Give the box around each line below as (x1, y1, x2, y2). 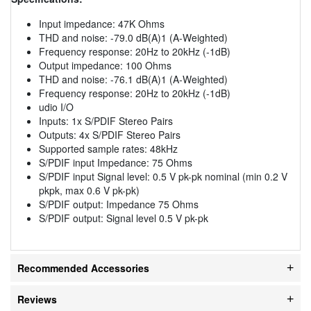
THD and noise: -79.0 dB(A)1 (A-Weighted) (39, 30, 228, 44)
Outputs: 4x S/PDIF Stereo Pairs (39, 127, 180, 142)
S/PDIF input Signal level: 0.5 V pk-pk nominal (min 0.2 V (39, 169, 287, 183)
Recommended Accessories (17, 260, 149, 275)
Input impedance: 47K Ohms (39, 16, 165, 31)
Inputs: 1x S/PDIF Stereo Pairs (39, 113, 173, 128)
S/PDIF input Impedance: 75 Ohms (39, 155, 192, 169)
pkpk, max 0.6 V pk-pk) (39, 183, 140, 197)
